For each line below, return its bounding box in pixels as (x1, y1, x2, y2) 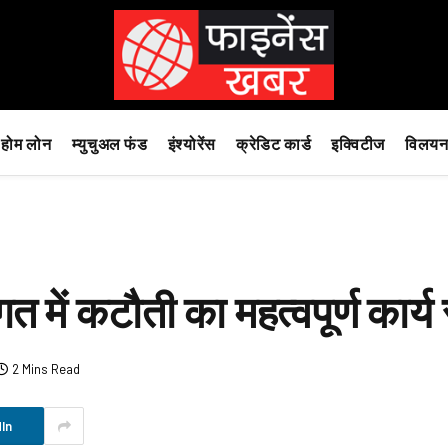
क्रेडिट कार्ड (235, 133, 312, 153)
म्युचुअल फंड (71, 133, 148, 153)
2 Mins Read (12, 361, 80, 378)
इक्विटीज (331, 133, 385, 153)
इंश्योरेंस (167, 133, 216, 153)
